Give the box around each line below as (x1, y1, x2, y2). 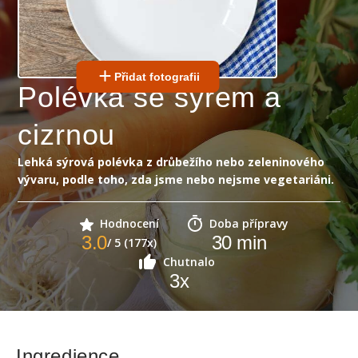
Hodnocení (99, 216, 159, 231)
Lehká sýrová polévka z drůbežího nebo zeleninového (18, 154, 324, 169)
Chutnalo (163, 254, 215, 269)
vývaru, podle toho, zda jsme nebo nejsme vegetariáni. (18, 172, 334, 187)
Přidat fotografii (114, 70, 200, 83)
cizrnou (18, 118, 116, 151)
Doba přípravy (209, 216, 288, 231)
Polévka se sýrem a (18, 81, 282, 113)
